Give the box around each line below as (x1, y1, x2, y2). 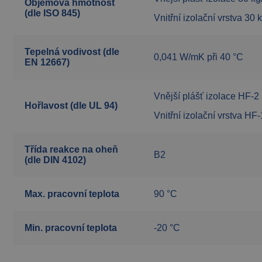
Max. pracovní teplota (25, 188, 119, 199)
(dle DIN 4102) (25, 154, 86, 165)
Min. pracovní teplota (25, 222, 117, 233)
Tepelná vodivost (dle (25, 46, 119, 57)
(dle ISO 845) (25, 8, 82, 18)
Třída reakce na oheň (25, 144, 118, 154)
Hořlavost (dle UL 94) (25, 100, 118, 111)
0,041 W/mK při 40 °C (154, 51, 243, 62)
